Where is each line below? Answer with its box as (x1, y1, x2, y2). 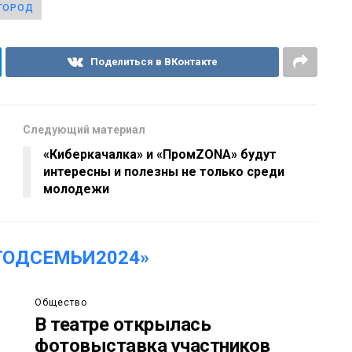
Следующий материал (23, 123, 145, 136)
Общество (35, 296, 87, 308)
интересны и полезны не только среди (43, 163, 284, 179)
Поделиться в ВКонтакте (90, 55, 218, 68)
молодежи (43, 181, 109, 196)
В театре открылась (35, 313, 211, 335)
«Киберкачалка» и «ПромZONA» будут (43, 146, 277, 162)
